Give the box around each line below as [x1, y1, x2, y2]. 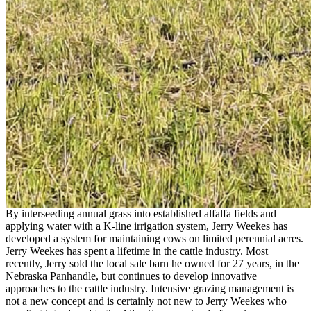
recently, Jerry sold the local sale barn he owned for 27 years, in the [6, 258, 299, 270]
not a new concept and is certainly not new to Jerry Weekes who [6, 295, 287, 308]
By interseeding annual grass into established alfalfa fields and [6, 208, 276, 220]
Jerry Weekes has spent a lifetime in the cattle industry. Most [6, 245, 268, 258]
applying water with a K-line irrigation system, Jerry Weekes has [6, 220, 287, 233]
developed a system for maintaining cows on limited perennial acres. [6, 233, 303, 245]
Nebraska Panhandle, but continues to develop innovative [6, 270, 257, 283]
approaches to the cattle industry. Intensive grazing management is [6, 283, 294, 295]
